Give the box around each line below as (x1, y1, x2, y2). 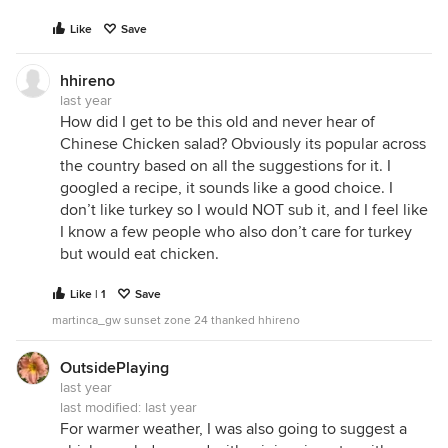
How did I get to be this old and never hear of (60, 112, 375, 132)
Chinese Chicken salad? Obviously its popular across (60, 134, 426, 154)
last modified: (60, 399, 145, 416)
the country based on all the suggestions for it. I (60, 156, 391, 176)
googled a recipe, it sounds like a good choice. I (60, 178, 393, 198)
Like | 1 (70, 287, 106, 302)
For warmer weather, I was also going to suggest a (60, 419, 407, 439)
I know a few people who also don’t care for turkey (60, 222, 412, 242)
